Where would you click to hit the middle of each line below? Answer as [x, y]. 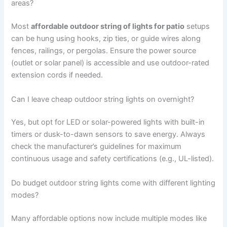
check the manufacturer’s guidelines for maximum [97, 147]
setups [197, 27]
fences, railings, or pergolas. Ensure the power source [104, 51]
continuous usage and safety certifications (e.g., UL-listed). [113, 159]
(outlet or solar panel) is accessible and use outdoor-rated [110, 63]
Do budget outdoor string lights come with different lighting [113, 183]
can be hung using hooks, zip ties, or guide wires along [106, 39]
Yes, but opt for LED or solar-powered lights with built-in [108, 122]
